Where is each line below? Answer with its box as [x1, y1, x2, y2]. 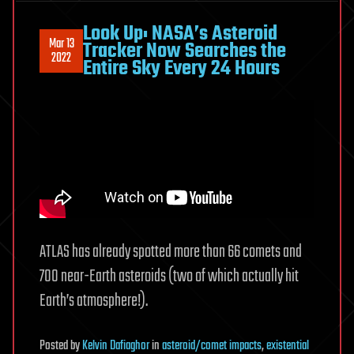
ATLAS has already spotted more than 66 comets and [40, 238, 302, 265]
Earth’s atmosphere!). [40, 287, 148, 314]
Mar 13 [48, 33, 74, 55]
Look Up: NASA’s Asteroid [83, 17, 277, 50]
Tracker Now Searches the [83, 35, 286, 67]
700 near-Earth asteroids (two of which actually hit [40, 262, 299, 290]
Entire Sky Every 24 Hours [83, 52, 280, 85]
